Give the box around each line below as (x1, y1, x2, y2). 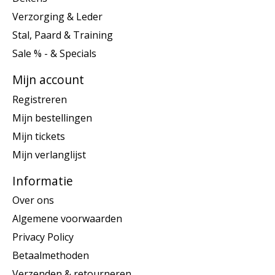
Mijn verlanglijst (12, 147, 86, 161)
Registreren (12, 92, 67, 106)
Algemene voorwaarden (12, 212, 122, 226)
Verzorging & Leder (12, 10, 103, 24)
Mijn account (12, 71, 84, 88)
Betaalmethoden (12, 249, 89, 263)
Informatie (12, 172, 73, 189)
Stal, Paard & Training (12, 28, 113, 42)
